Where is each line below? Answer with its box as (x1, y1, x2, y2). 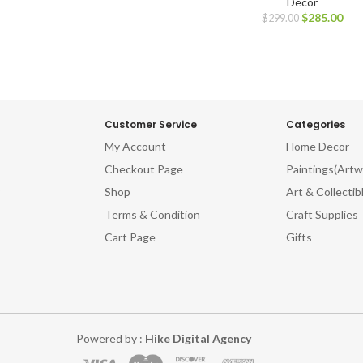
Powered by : (75, 331, 145, 346)
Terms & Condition (105, 207, 201, 222)
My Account (105, 139, 167, 154)
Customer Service (105, 117, 198, 132)
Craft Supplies (285, 207, 358, 222)
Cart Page (105, 230, 156, 245)
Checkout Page (105, 162, 184, 177)
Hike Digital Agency (144, 331, 251, 346)
